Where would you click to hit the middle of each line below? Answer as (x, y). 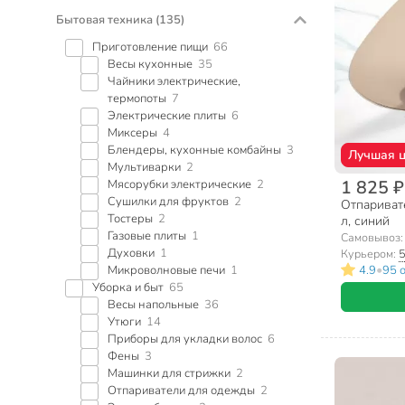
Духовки (131, 253)
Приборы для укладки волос (185, 339)
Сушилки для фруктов (168, 201)
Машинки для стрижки (169, 373)
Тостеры (130, 218)
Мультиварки (144, 167)
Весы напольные (153, 304)
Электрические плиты (167, 115)
